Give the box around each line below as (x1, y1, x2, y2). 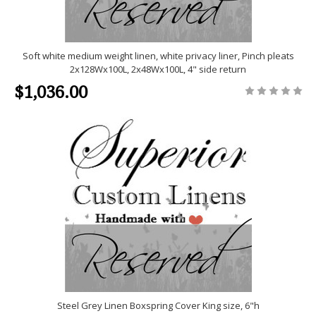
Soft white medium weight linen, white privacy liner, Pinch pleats (22, 49, 294, 63)
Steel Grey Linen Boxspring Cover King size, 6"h (56, 299, 260, 312)
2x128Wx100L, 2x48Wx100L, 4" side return (70, 63, 246, 76)
